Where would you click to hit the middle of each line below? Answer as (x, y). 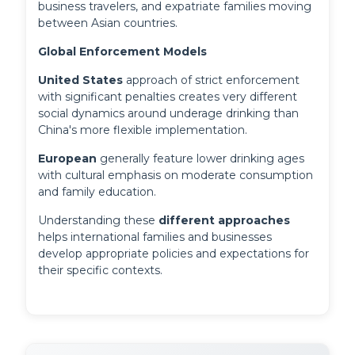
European (68, 159)
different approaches (225, 221)
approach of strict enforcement (212, 80)
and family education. (97, 192)
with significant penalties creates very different (168, 97)
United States (81, 80)
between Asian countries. (108, 23)
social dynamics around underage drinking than (169, 114)
